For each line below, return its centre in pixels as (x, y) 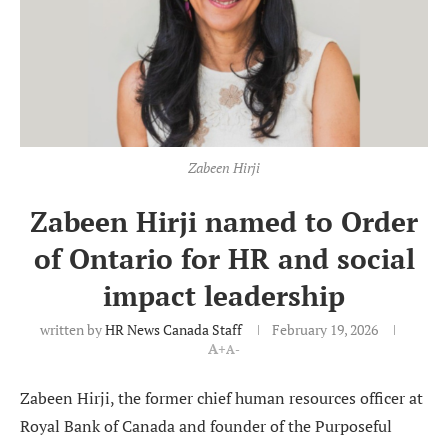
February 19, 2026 (325, 330)
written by (72, 330)
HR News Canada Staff (173, 330)
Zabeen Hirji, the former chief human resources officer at (221, 398)
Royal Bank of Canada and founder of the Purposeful (206, 426)
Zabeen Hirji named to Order (224, 222)
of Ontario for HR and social (224, 259)
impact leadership (224, 296)
